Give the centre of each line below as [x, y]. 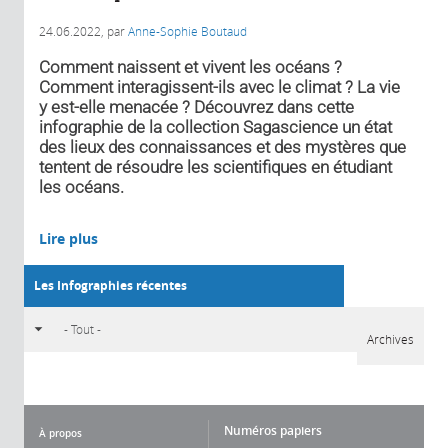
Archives [390, 338]
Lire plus [68, 238]
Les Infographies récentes [110, 285]
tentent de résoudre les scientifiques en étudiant [215, 166]
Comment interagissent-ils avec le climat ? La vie [219, 86]
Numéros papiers [273, 430]
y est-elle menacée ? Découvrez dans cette [196, 106]
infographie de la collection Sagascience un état [215, 126]
